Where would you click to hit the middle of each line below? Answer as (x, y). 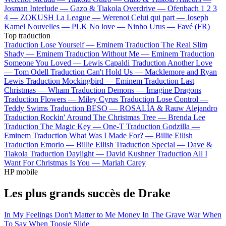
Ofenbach (183, 9)
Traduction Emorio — (40, 145)
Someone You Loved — (44, 63)
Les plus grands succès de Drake (87, 193)
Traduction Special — (151, 145)
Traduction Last (169, 81)
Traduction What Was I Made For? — (94, 136)
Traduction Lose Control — (164, 99)
